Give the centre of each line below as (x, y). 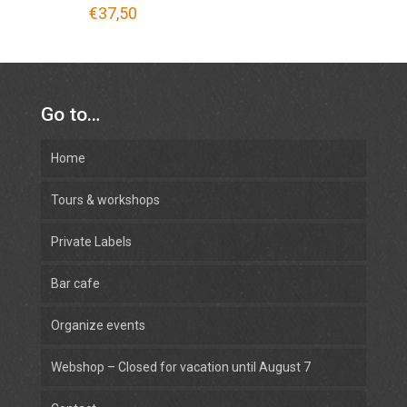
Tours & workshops (105, 199)
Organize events (98, 325)
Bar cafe (75, 283)
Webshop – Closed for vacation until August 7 (181, 367)
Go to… (70, 114)
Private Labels (91, 241)
